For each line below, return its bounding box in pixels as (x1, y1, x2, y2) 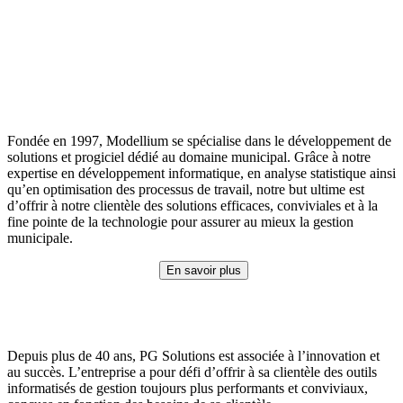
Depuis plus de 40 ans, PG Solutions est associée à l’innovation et (7, 348, 380, 363)
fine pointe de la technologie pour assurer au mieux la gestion (7, 214, 354, 229)
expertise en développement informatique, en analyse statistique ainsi (7, 166, 396, 181)
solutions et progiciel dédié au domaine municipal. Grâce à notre (7, 149, 371, 165)
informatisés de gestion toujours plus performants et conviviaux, (7, 381, 368, 396)
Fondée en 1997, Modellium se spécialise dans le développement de (7, 133, 391, 148)
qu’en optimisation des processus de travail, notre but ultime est (7, 182, 364, 197)
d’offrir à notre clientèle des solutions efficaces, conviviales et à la (7, 198, 378, 213)
